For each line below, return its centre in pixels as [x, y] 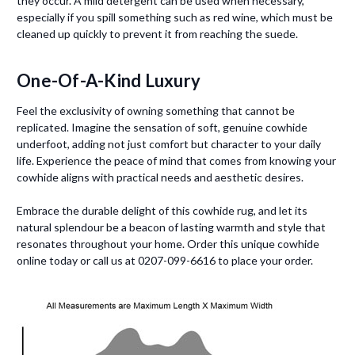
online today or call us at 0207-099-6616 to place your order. [165, 261]
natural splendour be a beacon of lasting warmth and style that [171, 227]
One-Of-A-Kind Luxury [109, 81]
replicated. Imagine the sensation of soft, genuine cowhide [162, 128]
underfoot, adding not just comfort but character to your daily [169, 144]
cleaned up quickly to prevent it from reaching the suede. [157, 34]
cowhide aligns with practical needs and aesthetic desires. [160, 177]
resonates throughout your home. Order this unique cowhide [168, 244]
